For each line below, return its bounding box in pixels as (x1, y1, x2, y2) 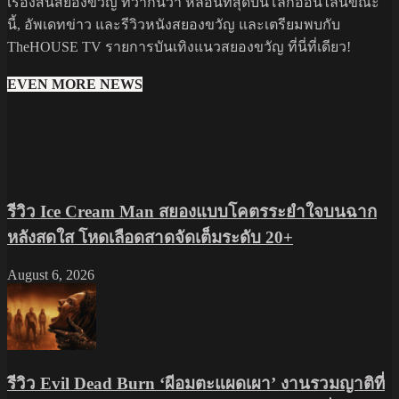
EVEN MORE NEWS (7, 77, 142, 93)
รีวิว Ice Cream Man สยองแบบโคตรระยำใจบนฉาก (7, 202, 377, 222)
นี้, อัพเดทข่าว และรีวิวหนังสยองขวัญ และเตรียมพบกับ (7, 17, 340, 33)
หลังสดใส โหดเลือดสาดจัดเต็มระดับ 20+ (7, 228, 293, 248)
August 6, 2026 (7, 267, 94, 283)
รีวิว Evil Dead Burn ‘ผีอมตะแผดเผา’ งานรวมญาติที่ (7, 373, 385, 393)
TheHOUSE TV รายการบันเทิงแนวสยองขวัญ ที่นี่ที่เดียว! (7, 39, 351, 55)
